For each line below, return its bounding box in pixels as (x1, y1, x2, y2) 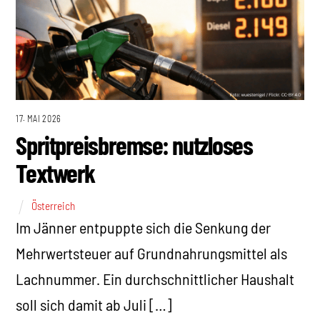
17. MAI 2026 (16, 113, 61, 124)
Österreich (31, 199, 76, 212)
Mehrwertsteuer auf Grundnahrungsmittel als (16, 243, 288, 262)
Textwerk (16, 157, 95, 189)
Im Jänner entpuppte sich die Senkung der (16, 217, 271, 236)
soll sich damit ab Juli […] (16, 294, 173, 314)
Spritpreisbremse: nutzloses (16, 129, 253, 161)
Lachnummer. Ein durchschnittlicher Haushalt (16, 269, 295, 288)
